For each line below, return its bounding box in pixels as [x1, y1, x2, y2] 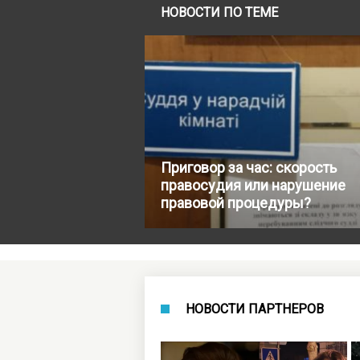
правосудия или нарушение [161, 177, 346, 194]
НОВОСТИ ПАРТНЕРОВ [186, 301, 324, 317]
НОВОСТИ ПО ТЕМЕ [161, 5, 278, 21]
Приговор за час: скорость [161, 159, 337, 177]
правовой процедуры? [161, 194, 311, 212]
